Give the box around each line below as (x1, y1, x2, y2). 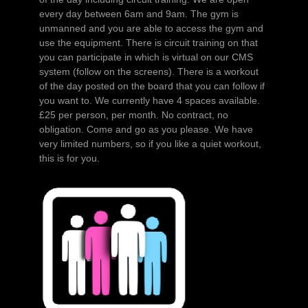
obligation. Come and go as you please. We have (38, 123, 253, 135)
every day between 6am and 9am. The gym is (38, 8, 239, 19)
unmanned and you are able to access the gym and (38, 22, 263, 34)
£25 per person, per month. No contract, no (38, 109, 228, 120)
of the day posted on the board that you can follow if (38, 80, 265, 91)
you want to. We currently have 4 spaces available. (38, 94, 260, 106)
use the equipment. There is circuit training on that (38, 36, 258, 48)
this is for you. (38, 152, 100, 164)
